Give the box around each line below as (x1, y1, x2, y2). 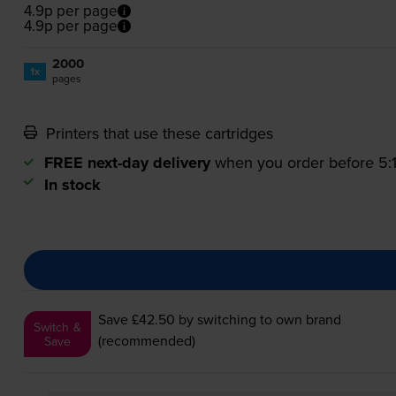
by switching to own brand (174, 309, 341, 330)
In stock (43, 173, 101, 197)
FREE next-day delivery (43, 151, 210, 175)
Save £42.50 (97, 309, 175, 330)
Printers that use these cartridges (41, 122, 273, 145)
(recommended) (97, 331, 195, 351)
